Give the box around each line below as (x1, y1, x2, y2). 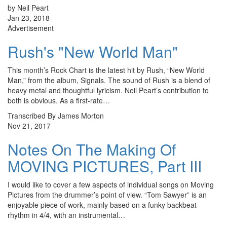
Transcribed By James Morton (8, 110, 104, 121)
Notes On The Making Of (8, 138, 176, 160)
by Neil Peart (8, 2, 49, 13)
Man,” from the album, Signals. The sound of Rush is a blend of (8, 74, 210, 85)
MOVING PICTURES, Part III (8, 155, 202, 177)
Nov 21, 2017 (8, 120, 51, 131)
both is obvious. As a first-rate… (8, 95, 110, 105)
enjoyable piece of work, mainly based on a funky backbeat (8, 199, 197, 210)
